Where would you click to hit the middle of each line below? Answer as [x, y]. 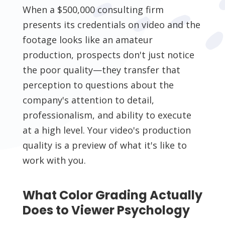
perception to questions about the [98, 85]
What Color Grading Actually [112, 195]
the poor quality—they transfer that [101, 70]
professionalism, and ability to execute [107, 115]
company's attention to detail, [88, 100]
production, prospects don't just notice [108, 55]
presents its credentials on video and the [111, 25]
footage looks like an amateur [87, 40]
